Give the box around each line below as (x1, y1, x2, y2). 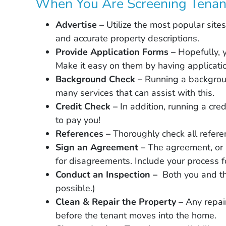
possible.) (55, 182, 96, 194)
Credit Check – (55, 100, 121, 112)
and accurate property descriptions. (55, 32, 200, 44)
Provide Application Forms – (55, 45, 179, 58)
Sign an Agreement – (55, 141, 148, 153)
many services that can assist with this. (55, 86, 215, 99)
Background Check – (55, 73, 145, 85)
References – (55, 127, 114, 140)
